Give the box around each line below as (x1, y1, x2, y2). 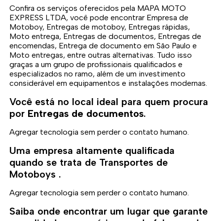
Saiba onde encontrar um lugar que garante (9, 205, 208, 218)
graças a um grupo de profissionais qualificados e (9, 60, 183, 70)
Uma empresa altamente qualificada (9, 145, 175, 157)
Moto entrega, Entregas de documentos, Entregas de (9, 32, 202, 41)
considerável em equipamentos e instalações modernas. (9, 78, 208, 88)
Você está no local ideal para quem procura (9, 96, 209, 108)
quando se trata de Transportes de (9, 156, 168, 169)
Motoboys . (9, 168, 62, 181)
